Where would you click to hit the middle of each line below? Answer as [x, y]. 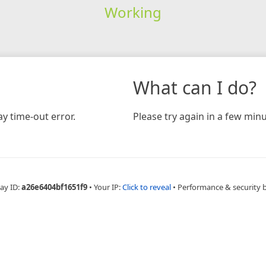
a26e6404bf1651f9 [54, 187]
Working [133, 12]
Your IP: [108, 187]
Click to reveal [146, 187]
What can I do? [195, 87]
